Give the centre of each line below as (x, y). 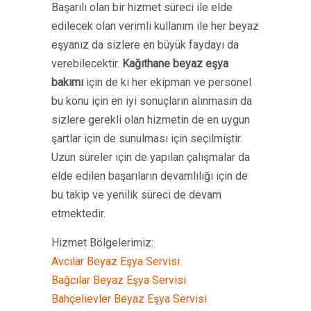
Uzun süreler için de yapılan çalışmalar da (151, 157)
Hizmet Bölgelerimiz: (102, 243)
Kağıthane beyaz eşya (175, 64)
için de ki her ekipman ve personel (169, 82)
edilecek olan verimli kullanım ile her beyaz (155, 26)
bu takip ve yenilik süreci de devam (136, 195)
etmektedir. (78, 213)
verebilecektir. (87, 64)
